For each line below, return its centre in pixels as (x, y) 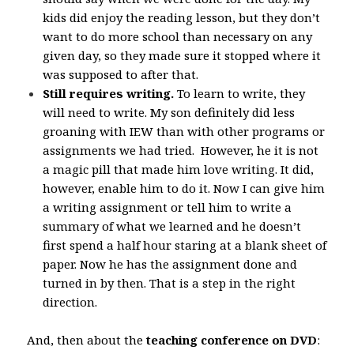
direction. (70, 301)
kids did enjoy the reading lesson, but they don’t (182, 17)
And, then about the (87, 339)
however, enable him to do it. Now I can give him (184, 188)
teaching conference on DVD (232, 339)
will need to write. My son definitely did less (169, 112)
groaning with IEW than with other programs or (184, 131)
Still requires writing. (109, 93)
